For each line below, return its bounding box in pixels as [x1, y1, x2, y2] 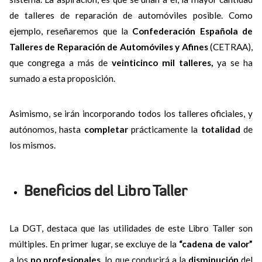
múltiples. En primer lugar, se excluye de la [9, 239, 180, 250]
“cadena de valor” [179, 239, 253, 250]
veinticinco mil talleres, [112, 57, 213, 68]
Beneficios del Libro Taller [24, 181, 188, 201]
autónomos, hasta [9, 123, 84, 135]
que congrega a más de [9, 57, 112, 68]
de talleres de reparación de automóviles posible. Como [9, 9, 253, 20]
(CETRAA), [208, 41, 253, 52]
